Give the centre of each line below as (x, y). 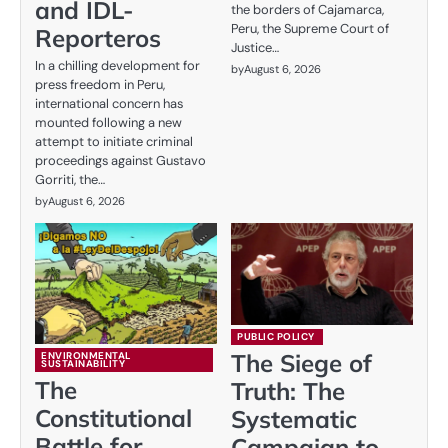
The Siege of (301, 362)
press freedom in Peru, (100, 84)
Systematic (294, 418)
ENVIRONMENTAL (86, 356)
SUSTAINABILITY (83, 364)
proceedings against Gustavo (120, 160)
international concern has (109, 103)
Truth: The (288, 390)
